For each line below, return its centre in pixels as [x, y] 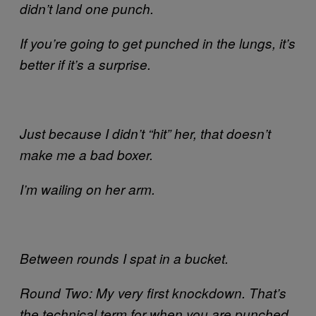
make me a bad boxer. [86, 154]
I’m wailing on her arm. [87, 189]
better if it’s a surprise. [85, 64]
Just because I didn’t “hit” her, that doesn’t [145, 133]
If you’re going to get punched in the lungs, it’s [158, 43]
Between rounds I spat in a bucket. [124, 258]
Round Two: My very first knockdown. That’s [153, 293]
